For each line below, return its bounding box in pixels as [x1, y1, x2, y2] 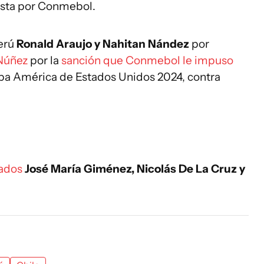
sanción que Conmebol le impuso [61, 54, 233, 67]
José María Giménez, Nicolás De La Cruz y [22, 162, 245, 176]
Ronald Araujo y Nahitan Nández [16, 37, 192, 51]
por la [28, 54, 61, 67]
